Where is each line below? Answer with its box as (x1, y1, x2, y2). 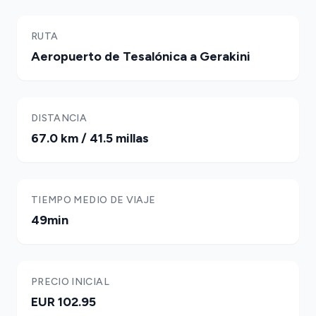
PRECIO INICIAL (31, 276, 109, 288)
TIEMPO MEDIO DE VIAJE (31, 194, 156, 206)
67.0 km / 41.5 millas (31, 130, 149, 146)
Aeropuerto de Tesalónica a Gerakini (31, 49, 250, 64)
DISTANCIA (31, 112, 87, 124)
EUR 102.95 (31, 294, 96, 310)
